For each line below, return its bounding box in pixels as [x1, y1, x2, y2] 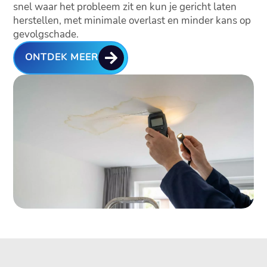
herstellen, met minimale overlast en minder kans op [13, 13, 252, 27]
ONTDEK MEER [25, 51, 99, 64]
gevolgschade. [13, 27, 79, 41]
